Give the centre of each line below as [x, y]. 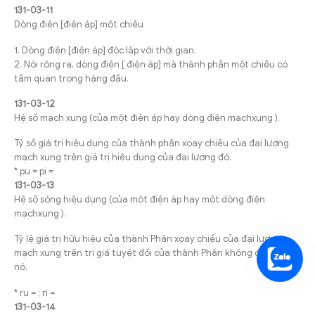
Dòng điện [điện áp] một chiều [79, 25]
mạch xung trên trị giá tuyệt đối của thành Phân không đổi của [150, 253]
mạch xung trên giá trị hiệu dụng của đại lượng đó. [123, 157]
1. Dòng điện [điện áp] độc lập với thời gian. [105, 50]
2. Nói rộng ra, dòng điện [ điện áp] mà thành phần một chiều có [151, 64]
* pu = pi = [34, 172]
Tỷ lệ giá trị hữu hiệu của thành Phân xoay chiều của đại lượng [148, 239]
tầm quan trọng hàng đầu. [71, 78]
